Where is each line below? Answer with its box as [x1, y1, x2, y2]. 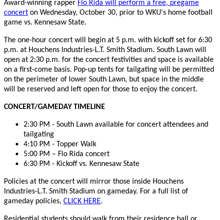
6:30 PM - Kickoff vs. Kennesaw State [24, 160, 139, 168]
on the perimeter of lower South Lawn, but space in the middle [4, 75, 204, 83]
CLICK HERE [63, 197, 101, 205]
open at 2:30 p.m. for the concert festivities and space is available [4, 55, 214, 64]
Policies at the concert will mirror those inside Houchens [4, 177, 184, 186]
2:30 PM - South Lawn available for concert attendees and [24, 120, 208, 129]
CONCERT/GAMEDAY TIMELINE [4, 103, 105, 111]
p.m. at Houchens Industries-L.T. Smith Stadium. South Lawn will [4, 46, 206, 54]
